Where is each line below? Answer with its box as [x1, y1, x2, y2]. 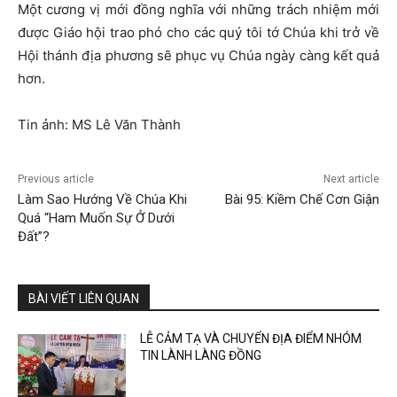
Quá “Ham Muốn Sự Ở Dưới [18, 210, 175, 227]
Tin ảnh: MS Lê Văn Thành [18, 116, 181, 134]
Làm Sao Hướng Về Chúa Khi [18, 191, 187, 208]
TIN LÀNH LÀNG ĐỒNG [140, 348, 262, 363]
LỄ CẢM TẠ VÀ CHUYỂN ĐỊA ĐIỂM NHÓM [140, 331, 362, 346]
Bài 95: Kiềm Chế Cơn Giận [224, 191, 379, 208]
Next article [323, 173, 379, 186]
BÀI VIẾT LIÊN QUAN [28, 292, 139, 307]
